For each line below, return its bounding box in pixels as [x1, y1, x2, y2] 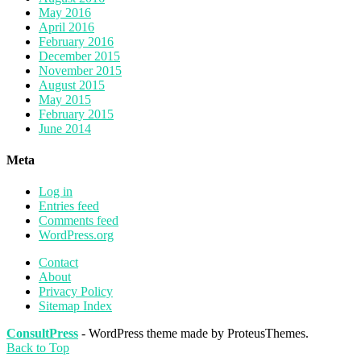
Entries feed [39, 199, 99, 214]
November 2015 [39, 63, 122, 77]
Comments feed [39, 214, 118, 228]
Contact [39, 255, 78, 270]
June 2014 [39, 121, 91, 135]
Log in [39, 185, 73, 199]
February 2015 [39, 106, 114, 121]
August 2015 [39, 77, 105, 92]
